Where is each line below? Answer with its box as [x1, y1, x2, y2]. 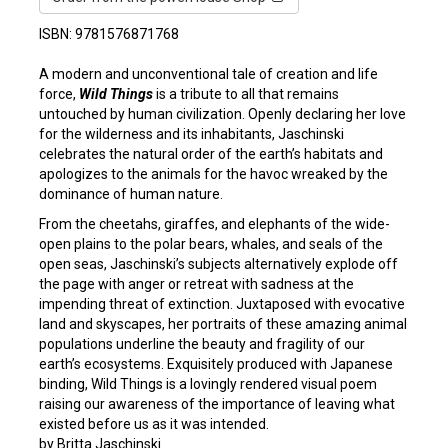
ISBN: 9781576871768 [39, 26, 179, 42]
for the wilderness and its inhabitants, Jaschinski [39, 126, 344, 142]
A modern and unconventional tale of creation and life [39, 66, 378, 82]
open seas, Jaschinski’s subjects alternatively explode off [39, 256, 398, 272]
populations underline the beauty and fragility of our [39, 336, 365, 352]
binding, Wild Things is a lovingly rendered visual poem [39, 376, 377, 392]
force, [39, 86, 79, 102]
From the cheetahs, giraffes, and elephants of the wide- [39, 216, 390, 232]
